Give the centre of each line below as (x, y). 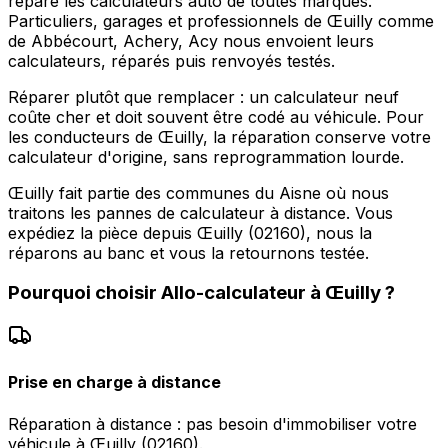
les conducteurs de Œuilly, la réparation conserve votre (219, 136)
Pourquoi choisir (84, 293)
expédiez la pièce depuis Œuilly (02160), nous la (190, 232)
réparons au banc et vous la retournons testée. (188, 252)
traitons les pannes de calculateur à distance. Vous (200, 212)
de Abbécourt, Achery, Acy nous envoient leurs (191, 40)
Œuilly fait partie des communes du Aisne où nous (198, 192)
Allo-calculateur (233, 293)
